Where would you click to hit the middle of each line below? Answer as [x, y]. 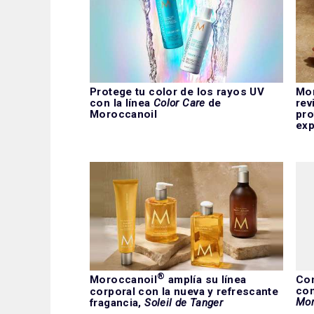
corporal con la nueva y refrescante [184, 292]
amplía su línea [206, 280]
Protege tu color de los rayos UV [177, 92]
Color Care [179, 103]
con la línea [122, 103]
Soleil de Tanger [184, 303]
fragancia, [117, 303]
